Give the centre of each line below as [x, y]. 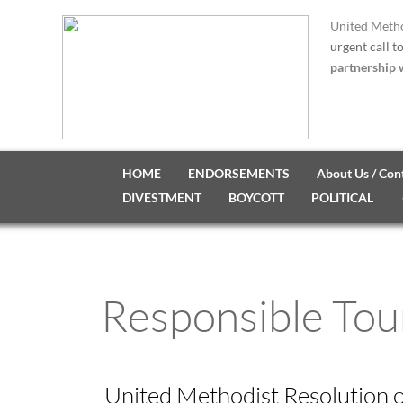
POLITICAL [342, 197]
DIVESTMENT [161, 197]
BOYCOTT [256, 197]
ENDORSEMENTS [238, 173]
